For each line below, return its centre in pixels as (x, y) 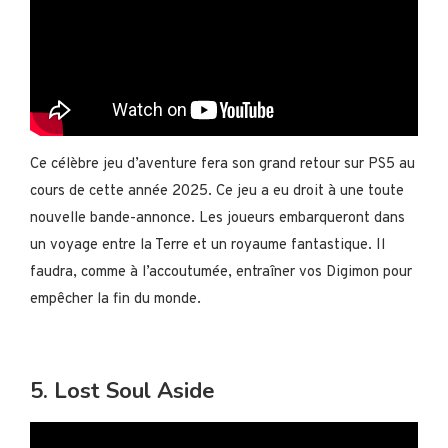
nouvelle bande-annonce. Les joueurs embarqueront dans (217, 219)
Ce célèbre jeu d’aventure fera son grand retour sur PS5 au (222, 165)
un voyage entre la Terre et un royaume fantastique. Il (207, 246)
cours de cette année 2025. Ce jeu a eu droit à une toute (217, 192)
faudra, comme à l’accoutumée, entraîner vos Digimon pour (221, 273)
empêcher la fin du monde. (115, 300)
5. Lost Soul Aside (122, 391)
